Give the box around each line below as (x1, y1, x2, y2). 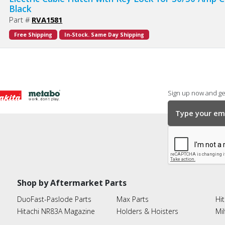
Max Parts (116, 194, 149, 204)
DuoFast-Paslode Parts (17, 194, 91, 204)
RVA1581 (32, 15, 63, 25)
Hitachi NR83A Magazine (17, 206, 95, 216)
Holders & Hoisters (116, 206, 178, 216)
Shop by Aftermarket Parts (17, 177, 127, 189)
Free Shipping (14, 31, 53, 39)
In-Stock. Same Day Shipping (64, 31, 145, 39)
